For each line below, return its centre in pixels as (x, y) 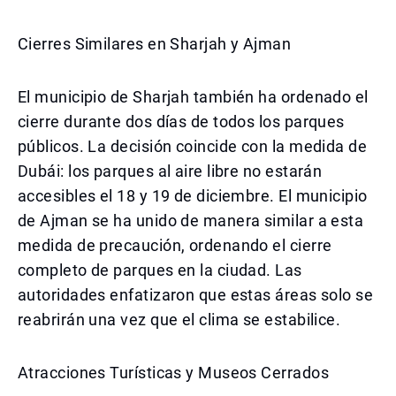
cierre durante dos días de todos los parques (181, 122)
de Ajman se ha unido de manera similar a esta (191, 221)
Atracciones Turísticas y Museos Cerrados (173, 373)
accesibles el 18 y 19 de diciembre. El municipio (193, 196)
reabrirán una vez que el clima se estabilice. (179, 320)
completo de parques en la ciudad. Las (160, 270)
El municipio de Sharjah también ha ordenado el (193, 97)
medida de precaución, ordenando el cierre (175, 245)
